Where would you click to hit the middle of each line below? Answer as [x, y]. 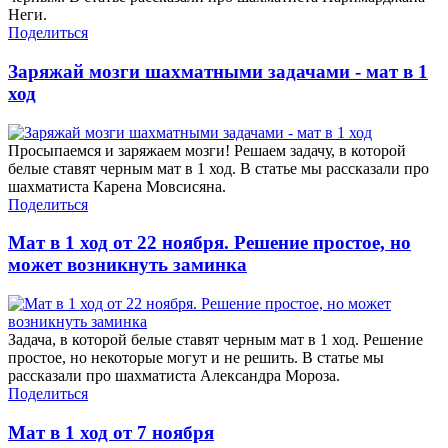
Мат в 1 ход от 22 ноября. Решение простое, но [209, 243]
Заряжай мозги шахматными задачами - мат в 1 [218, 71]
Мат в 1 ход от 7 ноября [111, 432]
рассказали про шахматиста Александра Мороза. [174, 376]
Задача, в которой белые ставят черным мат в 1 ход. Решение [215, 340]
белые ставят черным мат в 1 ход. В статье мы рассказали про [218, 168]
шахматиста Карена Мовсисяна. [117, 186]
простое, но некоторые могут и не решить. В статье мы [196, 358]
